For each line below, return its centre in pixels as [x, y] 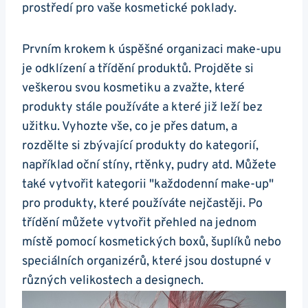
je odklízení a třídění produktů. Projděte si [138, 69]
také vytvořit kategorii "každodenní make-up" [148, 185]
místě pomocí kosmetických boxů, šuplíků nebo [152, 243]
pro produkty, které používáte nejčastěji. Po [142, 204]
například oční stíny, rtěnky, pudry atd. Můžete [149, 166]
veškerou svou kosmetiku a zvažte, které [133, 89]
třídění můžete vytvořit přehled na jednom [139, 223]
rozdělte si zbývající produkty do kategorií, [140, 146]
